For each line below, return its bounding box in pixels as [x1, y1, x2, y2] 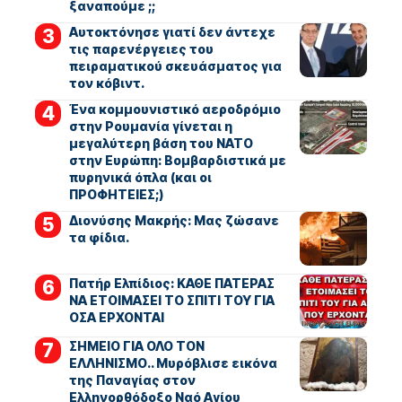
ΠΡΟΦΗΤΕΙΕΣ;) [68, 186, 163, 202]
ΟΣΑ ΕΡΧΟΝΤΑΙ [68, 309, 164, 325]
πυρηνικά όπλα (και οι [68, 169, 212, 185]
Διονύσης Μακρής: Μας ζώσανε [68, 212, 279, 228]
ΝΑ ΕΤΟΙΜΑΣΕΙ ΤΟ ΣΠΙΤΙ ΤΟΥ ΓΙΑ [68, 292, 275, 308]
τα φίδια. [68, 229, 129, 245]
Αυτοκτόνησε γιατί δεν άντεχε [68, 23, 275, 39]
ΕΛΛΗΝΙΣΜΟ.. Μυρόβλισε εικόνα [68, 354, 277, 371]
